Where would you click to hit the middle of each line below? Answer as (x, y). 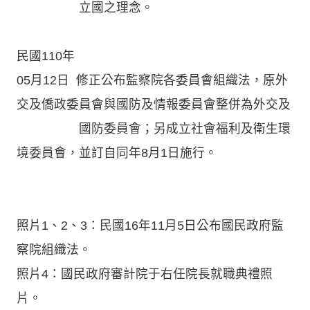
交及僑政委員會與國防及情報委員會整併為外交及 (154, 104)
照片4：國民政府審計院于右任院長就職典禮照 (145, 274)
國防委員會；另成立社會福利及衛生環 (154, 128)
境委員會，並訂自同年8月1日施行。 (119, 153)
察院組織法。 (54, 249)
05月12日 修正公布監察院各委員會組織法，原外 (152, 80)
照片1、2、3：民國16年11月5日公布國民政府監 (150, 225)
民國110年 (46, 56)
